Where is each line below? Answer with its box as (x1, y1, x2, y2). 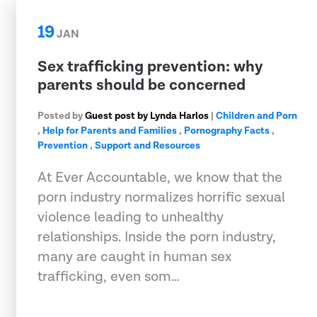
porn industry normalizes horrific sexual (38, 188, 285, 207)
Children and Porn (216, 109, 297, 122)
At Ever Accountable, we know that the (38, 168, 282, 187)
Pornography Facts (184, 124, 270, 137)
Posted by (38, 109, 85, 122)
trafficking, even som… (38, 267, 180, 286)
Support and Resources (95, 139, 200, 152)
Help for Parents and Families (42, 124, 177, 137)
